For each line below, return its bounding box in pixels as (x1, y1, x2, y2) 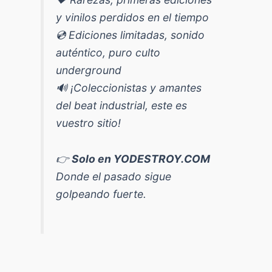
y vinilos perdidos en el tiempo (56, 10, 209, 24)
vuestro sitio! (56, 116, 121, 129)
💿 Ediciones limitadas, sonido (56, 28, 205, 41)
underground (56, 63, 122, 76)
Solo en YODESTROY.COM (72, 152, 211, 166)
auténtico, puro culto (56, 46, 161, 59)
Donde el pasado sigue (56, 170, 172, 183)
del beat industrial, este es (56, 98, 188, 112)
